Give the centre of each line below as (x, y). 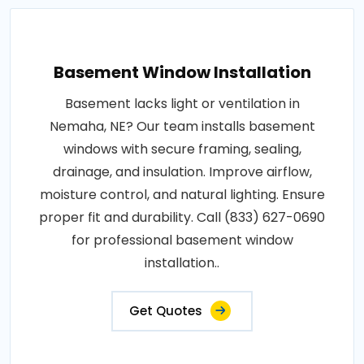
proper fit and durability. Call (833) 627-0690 (182, 218)
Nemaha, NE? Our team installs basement (182, 127)
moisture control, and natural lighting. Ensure (182, 195)
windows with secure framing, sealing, (182, 149)
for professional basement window (182, 240)
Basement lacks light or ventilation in (182, 104)
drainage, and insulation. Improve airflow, (182, 172)
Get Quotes (166, 311)
